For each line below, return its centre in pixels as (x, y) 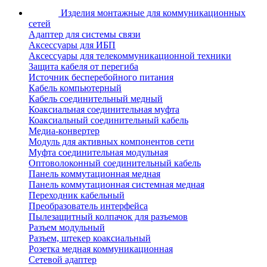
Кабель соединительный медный (96, 99)
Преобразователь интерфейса (88, 206)
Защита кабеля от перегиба (83, 67)
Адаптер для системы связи (85, 35)
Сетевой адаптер (63, 260)
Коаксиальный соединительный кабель (108, 120)
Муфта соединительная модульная (98, 153)
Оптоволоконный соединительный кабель (115, 163)
